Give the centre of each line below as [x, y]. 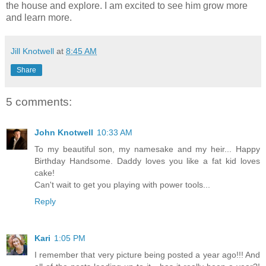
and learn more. [39, 17]
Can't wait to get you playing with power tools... [122, 185]
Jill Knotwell [32, 51]
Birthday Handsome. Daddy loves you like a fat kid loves [147, 161]
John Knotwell [64, 133]
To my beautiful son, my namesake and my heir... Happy [147, 149]
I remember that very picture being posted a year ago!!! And [147, 255]
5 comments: [39, 102]
